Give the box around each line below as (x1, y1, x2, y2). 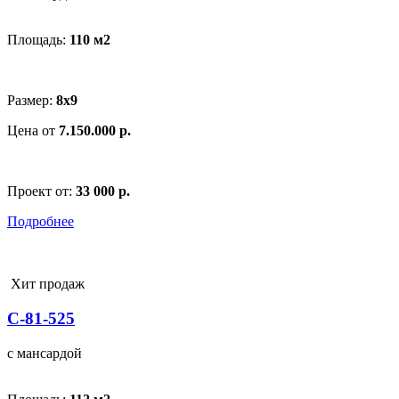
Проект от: (7, 183, 76, 199)
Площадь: (7, 32, 69, 48)
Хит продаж (7, 276, 85, 292)
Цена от (7, 123, 59, 139)
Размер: (7, 93, 56, 109)
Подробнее (7, 214, 74, 230)
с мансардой (7, 345, 82, 361)
